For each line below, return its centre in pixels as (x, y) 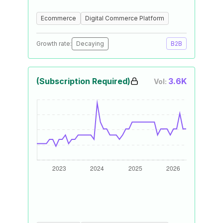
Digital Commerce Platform (125, 18)
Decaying (90, 44)
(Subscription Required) (83, 81)
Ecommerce (58, 18)
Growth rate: (54, 44)
